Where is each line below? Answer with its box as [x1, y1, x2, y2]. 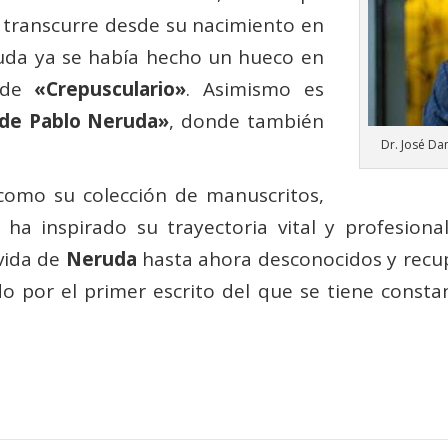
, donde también [169, 108, 324, 135]
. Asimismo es [186, 76, 324, 103]
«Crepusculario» [34, 76, 187, 103]
